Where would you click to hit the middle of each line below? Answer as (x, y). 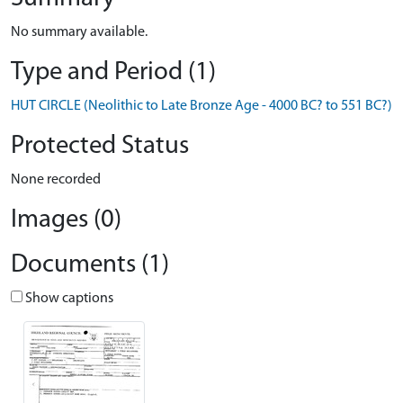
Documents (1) (90, 265)
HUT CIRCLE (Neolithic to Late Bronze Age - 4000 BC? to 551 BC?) (201, 106)
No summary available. (79, 32)
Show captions (68, 299)
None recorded (56, 180)
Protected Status (100, 146)
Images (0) (66, 220)
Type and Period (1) (113, 72)
